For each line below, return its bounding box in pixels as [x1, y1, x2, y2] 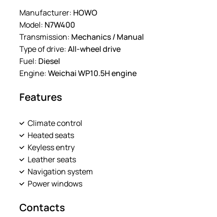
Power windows [28, 178, 82, 189]
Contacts [19, 200, 65, 214]
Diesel [38, 55, 60, 66]
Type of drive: [19, 43, 66, 54]
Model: [19, 19, 43, 30]
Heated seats [28, 129, 74, 140]
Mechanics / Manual [71, 31, 144, 42]
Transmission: [19, 31, 70, 42]
